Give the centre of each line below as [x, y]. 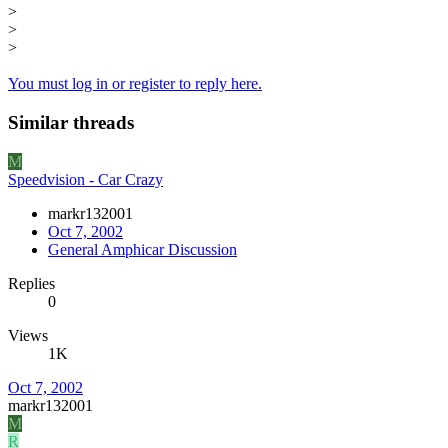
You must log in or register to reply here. [135, 84]
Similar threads [71, 122]
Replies [31, 283]
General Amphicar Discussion [142, 249]
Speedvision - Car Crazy [85, 179]
